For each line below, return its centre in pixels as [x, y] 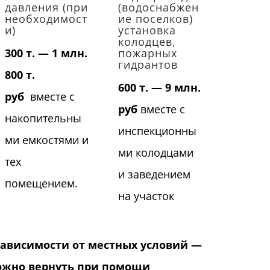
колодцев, [147, 42]
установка [147, 30]
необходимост [46, 19]
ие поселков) [156, 19]
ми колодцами [156, 153]
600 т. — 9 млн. [160, 88]
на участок [146, 196]
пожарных [148, 53]
